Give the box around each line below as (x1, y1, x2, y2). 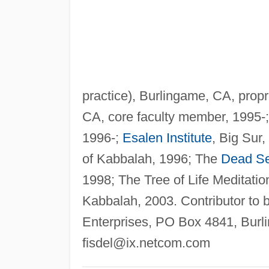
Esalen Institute (122, 130, 212, 145)
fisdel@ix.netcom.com (82, 235, 210, 250)
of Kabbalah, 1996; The (82, 151, 221, 166)
